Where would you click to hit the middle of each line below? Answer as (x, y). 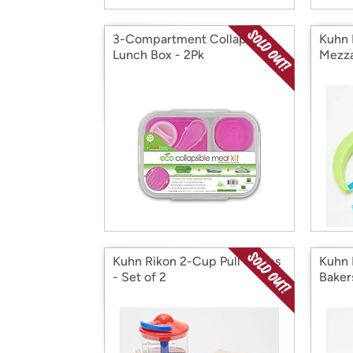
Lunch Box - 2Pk (158, 55)
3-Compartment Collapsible (193, 39)
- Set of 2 (139, 277)
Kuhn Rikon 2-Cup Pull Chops (197, 261)
